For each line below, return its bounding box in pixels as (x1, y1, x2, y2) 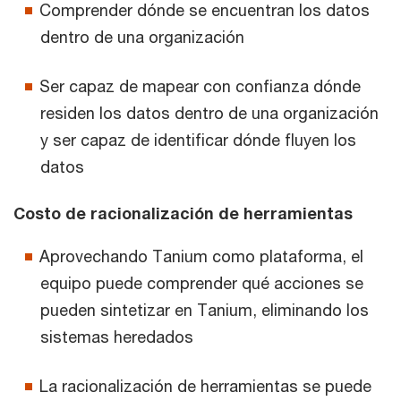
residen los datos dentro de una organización (40, 103, 379, 124)
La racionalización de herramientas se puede (39, 376, 371, 397)
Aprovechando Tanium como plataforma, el (39, 246, 363, 267)
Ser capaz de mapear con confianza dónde (39, 76, 361, 97)
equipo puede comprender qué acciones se (40, 273, 363, 294)
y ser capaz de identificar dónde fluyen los (40, 130, 356, 150)
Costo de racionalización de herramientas (13, 203, 353, 224)
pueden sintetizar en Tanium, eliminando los (40, 300, 369, 320)
